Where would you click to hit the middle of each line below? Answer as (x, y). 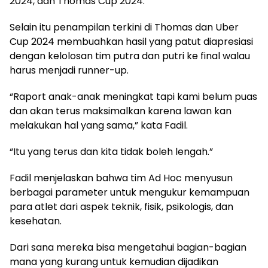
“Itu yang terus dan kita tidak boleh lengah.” (111, 152)
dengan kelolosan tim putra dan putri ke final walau (130, 56)
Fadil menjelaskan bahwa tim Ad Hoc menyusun (121, 178)
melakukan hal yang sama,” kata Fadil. (99, 126)
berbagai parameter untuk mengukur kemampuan (130, 193)
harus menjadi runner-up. (69, 71)
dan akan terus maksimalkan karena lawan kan (121, 111)
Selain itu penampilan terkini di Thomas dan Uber (124, 28)
